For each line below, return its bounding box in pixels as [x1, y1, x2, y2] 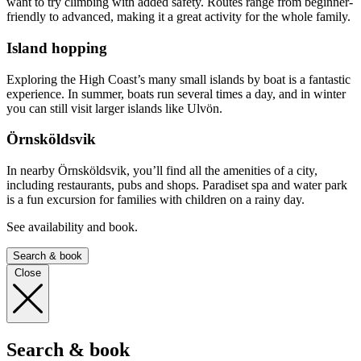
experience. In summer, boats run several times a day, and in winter [6, 86, 346, 101]
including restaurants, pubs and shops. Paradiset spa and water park [6, 178, 347, 193]
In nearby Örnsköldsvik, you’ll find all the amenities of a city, [6, 164, 317, 178]
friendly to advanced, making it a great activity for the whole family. [6, 10, 354, 24]
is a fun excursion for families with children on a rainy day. [6, 193, 308, 207]
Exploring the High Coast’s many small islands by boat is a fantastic [6, 72, 351, 86]
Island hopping [6, 39, 107, 56]
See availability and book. [6, 220, 138, 234]
